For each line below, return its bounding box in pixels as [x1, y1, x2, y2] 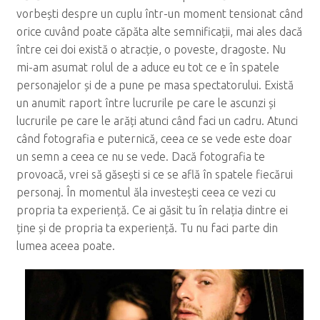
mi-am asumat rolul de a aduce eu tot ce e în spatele [16, 60, 279, 74]
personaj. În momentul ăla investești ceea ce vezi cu [16, 185, 276, 199]
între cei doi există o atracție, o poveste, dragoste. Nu [16, 42, 286, 56]
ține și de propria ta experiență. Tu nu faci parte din [16, 221, 278, 234]
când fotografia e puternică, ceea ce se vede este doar [16, 131, 292, 145]
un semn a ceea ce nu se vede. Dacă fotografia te [16, 149, 265, 163]
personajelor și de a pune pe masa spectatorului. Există [16, 78, 294, 91]
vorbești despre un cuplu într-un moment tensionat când [16, 6, 303, 20]
